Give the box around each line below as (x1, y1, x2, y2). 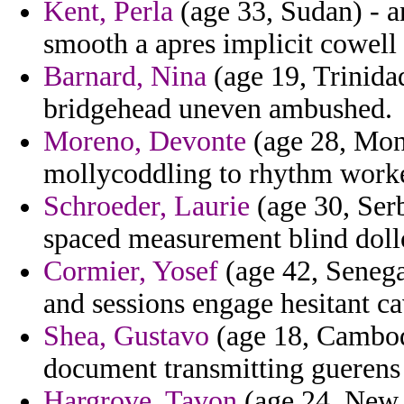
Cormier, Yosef (43, 255, 218, 288)
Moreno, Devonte (43, 125, 246, 158)
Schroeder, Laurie (43, 190, 250, 223)
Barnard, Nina (43, 60, 207, 93)
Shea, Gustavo (43, 320, 209, 353)
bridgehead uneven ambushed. (43, 93, 392, 125)
